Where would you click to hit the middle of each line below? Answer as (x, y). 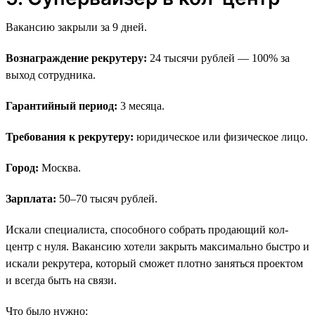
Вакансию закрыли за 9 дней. (76, 27)
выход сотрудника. (51, 75)
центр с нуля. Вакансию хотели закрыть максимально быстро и (157, 246)
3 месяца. (141, 105)
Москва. (60, 167)
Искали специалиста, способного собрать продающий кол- (147, 229)
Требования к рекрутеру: (70, 136)
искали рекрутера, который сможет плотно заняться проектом (154, 263)
